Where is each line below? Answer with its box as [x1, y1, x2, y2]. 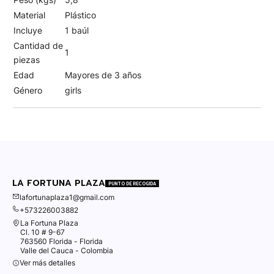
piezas [13, 54, 40, 65]
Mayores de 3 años [65, 69, 141, 80]
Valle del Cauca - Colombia [20, 245, 113, 255]
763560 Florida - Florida [20, 236, 103, 246]
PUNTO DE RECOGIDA [108, 180, 156, 187]
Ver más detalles [19, 258, 75, 268]
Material [13, 9, 45, 20]
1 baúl [65, 24, 89, 35]
